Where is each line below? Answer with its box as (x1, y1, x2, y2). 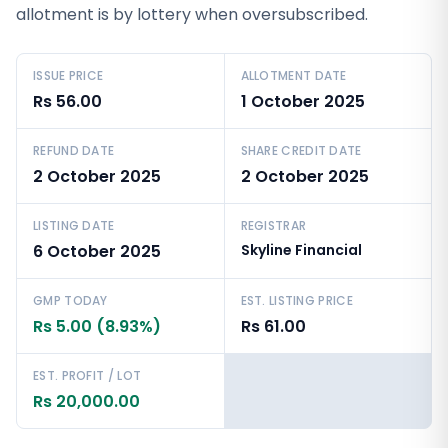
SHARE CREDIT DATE (240, 142, 362, 159)
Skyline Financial (240, 240, 362, 260)
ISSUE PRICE (33, 67, 104, 84)
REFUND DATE (33, 142, 115, 159)
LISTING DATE (33, 217, 115, 234)
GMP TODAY (33, 292, 108, 309)
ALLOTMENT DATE (240, 67, 347, 84)
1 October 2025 (240, 90, 365, 113)
